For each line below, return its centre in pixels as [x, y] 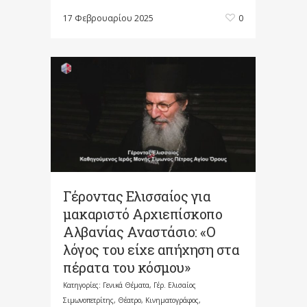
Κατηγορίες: [83, 285]
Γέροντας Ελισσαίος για [137, 196]
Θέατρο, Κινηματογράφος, [159, 300]
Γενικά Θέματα [126, 285]
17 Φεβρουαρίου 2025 [108, 18]
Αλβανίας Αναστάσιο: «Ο [139, 232]
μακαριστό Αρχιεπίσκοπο [143, 214]
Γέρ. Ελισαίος [175, 285]
